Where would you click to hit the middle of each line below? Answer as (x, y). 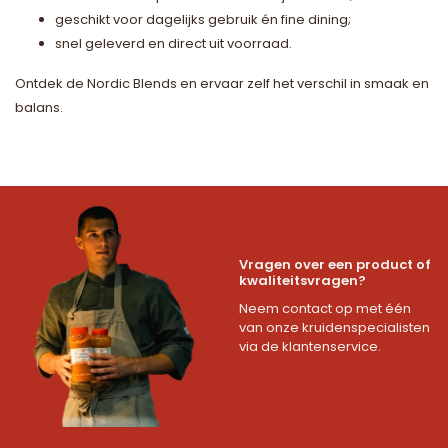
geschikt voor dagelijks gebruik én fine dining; (203, 19)
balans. (39, 107)
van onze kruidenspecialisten (334, 327)
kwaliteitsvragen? (302, 280)
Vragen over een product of (335, 264)
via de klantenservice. (310, 346)
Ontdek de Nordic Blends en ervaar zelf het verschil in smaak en (222, 83)
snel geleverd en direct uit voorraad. (173, 43)
